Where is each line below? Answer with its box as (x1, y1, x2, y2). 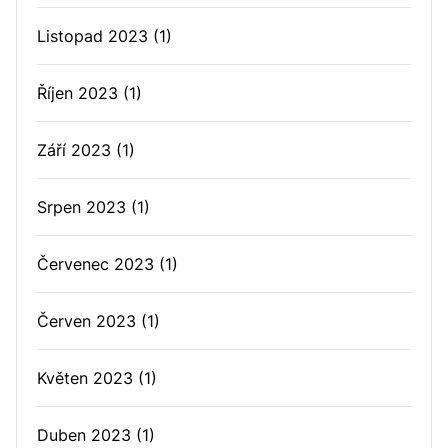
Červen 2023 (37, 311, 136, 331)
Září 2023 (37, 140, 111, 160)
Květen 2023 (37, 368, 133, 388)
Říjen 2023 (37, 83, 118, 103)
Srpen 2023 (37, 197, 126, 217)
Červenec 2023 (37, 254, 154, 274)
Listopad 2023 (37, 26, 148, 46)
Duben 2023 (37, 425, 131, 445)
